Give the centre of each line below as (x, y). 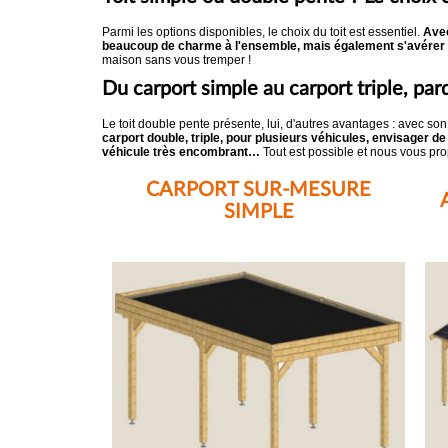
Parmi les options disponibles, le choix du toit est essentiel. (262, 32)
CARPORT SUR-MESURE (258, 190)
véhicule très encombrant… (181, 152)
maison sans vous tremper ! (178, 60)
